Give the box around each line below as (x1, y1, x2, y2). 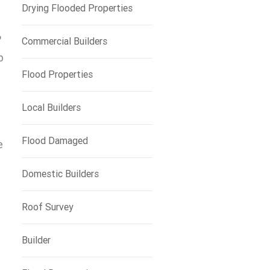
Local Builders (21, 102, 81, 113)
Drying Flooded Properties (21, 2, 133, 14)
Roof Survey (21, 201, 74, 213)
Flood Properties (21, 69, 93, 80)
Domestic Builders (21, 168, 99, 180)
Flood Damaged (21, 135, 88, 146)
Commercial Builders (21, 36, 107, 47)
